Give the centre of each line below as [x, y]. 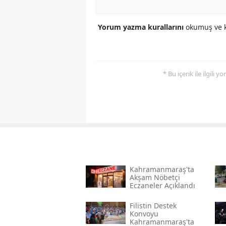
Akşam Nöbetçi [155, 178]
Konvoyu [144, 214]
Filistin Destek [153, 206]
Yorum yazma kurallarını [142, 27]
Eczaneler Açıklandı [162, 186]
